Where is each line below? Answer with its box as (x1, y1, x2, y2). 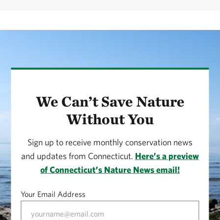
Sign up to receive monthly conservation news (27, 137, 192, 147)
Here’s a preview (135, 150, 199, 161)
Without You (66, 110, 154, 128)
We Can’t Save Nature (35, 92, 185, 110)
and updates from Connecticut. (21, 150, 135, 161)
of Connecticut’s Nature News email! (40, 164, 180, 175)
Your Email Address (21, 189, 86, 198)
